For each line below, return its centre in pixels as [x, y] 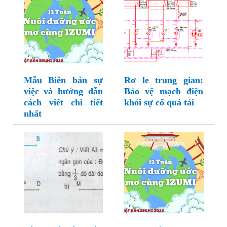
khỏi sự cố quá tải [159, 103]
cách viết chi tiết [63, 103]
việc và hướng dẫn [63, 91]
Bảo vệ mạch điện [164, 91]
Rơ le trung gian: [164, 80]
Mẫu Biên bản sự [63, 80]
